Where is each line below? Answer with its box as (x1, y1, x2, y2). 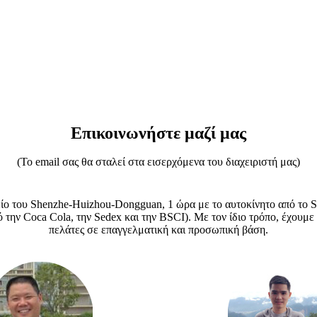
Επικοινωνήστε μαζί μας (71, 123, 246, 142)
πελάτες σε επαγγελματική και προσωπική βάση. (49, 224, 268, 236)
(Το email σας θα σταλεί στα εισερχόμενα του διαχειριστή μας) (17, 156, 300, 168)
